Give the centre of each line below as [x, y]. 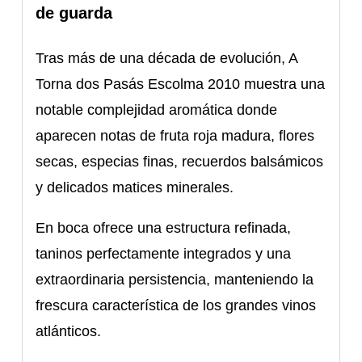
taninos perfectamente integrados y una [164, 253]
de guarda [74, 13]
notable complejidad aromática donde [157, 109]
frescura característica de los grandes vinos [176, 305]
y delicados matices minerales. [135, 187]
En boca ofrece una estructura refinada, [164, 227]
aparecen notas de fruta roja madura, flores [175, 135]
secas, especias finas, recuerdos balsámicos [180, 161]
